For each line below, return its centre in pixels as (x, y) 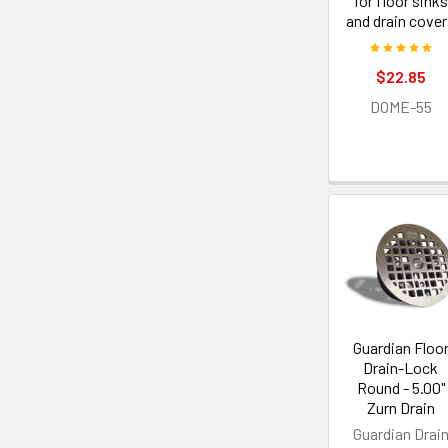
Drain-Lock (401, 368)
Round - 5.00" (400, 388)
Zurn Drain (400, 408)
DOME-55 (400, 107)
